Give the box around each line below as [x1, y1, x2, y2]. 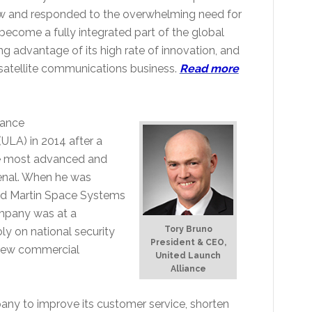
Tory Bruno [164, 224, 212, 234]
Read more [179, 61, 239, 75]
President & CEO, [150, 237, 226, 247]
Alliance [170, 263, 206, 274]
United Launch [155, 250, 221, 260]
